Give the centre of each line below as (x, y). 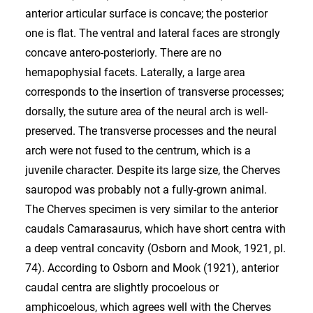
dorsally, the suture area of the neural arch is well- (146, 111)
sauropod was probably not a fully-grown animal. (146, 190)
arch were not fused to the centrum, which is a (138, 151)
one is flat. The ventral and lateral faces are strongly (153, 33)
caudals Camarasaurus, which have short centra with (155, 229)
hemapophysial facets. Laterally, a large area (135, 72)
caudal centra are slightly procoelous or (122, 287)
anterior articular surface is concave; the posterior (146, 14)
